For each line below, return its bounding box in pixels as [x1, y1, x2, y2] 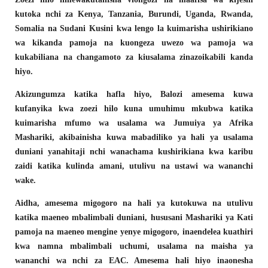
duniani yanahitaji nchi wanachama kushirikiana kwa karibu [15, 147, 253, 156]
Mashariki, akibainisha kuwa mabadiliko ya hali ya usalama [15, 132, 253, 142]
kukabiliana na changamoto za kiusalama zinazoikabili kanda [15, 52, 253, 62]
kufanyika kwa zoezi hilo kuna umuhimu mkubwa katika [15, 103, 253, 113]
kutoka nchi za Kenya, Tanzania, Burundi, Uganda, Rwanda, [15, 9, 253, 19]
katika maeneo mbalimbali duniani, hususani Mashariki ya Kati [15, 212, 253, 222]
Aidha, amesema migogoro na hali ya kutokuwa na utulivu [15, 198, 253, 208]
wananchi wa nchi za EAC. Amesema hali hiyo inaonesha [15, 255, 253, 265]
